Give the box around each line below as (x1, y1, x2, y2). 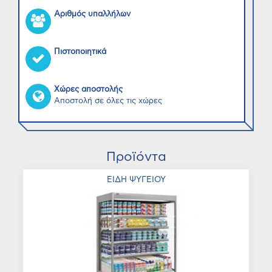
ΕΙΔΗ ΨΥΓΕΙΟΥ (106, 175, 166, 184)
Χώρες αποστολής (54, 86, 123, 93)
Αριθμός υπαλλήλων (54, 10, 131, 18)
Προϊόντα (106, 151, 166, 163)
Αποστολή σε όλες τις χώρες (54, 97, 162, 105)
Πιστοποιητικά (54, 48, 106, 56)
